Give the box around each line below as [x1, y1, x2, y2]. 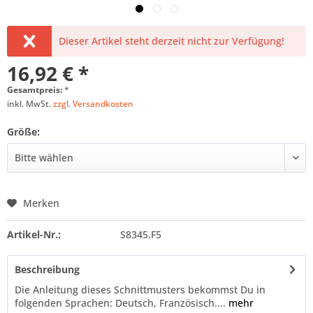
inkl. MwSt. [7, 98, 53, 110]
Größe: [7, 125, 40, 138]
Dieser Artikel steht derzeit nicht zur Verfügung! [59, 34, 285, 48]
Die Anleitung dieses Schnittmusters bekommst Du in [15, 283, 265, 296]
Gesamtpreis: [7, 84, 64, 96]
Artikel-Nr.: [7, 228, 61, 241]
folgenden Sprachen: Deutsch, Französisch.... [15, 296, 226, 310]
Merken [23, 196, 59, 210]
